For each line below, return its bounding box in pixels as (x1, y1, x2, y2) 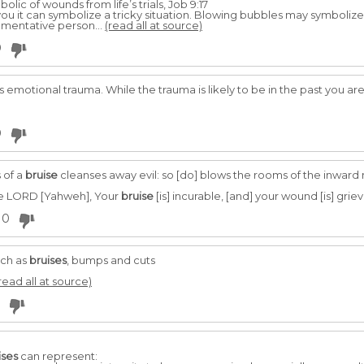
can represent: (18, 349, 97, 362)
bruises (29, 253, 67, 266)
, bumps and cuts (67, 253, 155, 266)
